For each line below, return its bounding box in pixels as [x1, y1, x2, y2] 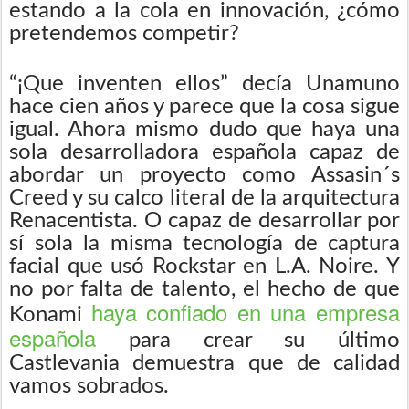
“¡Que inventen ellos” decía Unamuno [9, 72, 400, 95]
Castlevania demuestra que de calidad [9, 351, 400, 374]
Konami [9, 303, 91, 326]
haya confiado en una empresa [90, 295, 401, 328]
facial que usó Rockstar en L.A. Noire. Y [9, 255, 400, 278]
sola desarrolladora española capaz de [9, 141, 400, 163]
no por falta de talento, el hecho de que [9, 278, 400, 300]
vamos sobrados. [9, 374, 169, 397]
